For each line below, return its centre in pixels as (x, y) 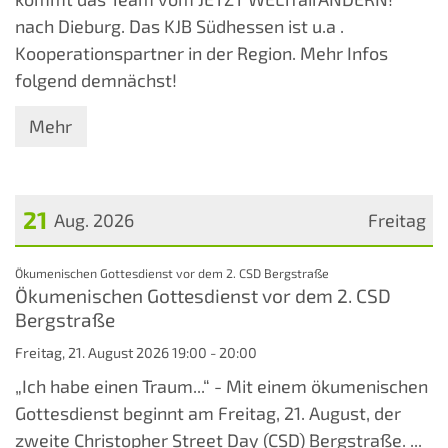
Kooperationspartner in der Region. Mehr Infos (201, 52)
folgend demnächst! (96, 79)
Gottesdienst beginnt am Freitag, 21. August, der (208, 413)
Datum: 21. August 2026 (109, 266)
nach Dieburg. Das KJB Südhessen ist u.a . (179, 25)
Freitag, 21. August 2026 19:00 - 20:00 (136, 353)
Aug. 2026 (94, 220)
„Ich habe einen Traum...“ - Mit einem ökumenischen (221, 386)
